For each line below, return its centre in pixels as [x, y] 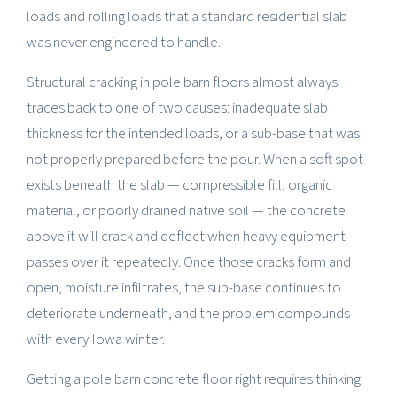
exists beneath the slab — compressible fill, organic [179, 185]
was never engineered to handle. [124, 42]
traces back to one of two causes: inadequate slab [177, 108]
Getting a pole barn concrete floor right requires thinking [194, 379]
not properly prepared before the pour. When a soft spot [195, 159]
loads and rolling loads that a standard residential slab [187, 16]
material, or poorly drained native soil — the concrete [186, 210]
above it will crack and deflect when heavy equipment [186, 236]
